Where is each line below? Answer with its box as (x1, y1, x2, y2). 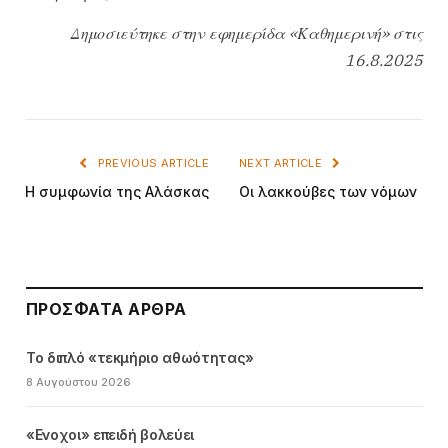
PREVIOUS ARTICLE (94, 155, 209, 170)
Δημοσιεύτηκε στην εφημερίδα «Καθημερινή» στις (70, 22, 423, 43)
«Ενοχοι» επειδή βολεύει (26, 425, 194, 443)
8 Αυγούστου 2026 (26, 374, 131, 389)
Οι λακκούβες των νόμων (239, 182, 417, 200)
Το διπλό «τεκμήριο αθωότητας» (26, 348, 254, 366)
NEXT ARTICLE (239, 155, 326, 170)
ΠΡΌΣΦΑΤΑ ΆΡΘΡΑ (26, 298, 187, 319)
